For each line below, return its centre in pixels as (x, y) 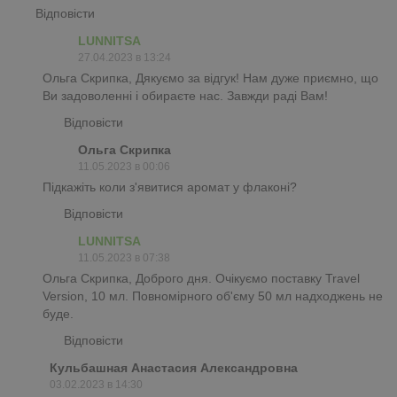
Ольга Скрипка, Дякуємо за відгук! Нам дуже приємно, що (210, 78)
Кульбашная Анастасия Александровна (174, 367)
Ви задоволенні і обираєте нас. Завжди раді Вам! (185, 95)
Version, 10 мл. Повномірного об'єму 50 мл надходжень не (213, 296)
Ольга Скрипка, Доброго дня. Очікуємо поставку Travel (201, 278)
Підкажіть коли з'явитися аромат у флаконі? (170, 187)
